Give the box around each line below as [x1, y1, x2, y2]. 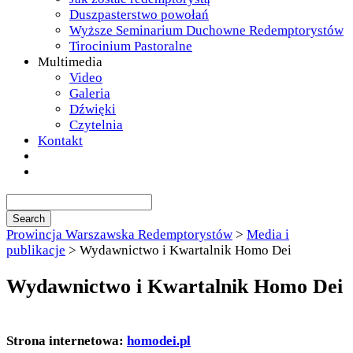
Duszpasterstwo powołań [69, 7, 209, 23]
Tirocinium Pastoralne [69, 39, 192, 54]
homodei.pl [127, 333, 191, 348]
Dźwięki [69, 102, 116, 117]
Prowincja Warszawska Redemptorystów [6, 227, 232, 243]
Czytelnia [69, 117, 123, 133]
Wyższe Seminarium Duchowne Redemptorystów [69, 23, 344, 39]
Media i [247, 227, 289, 243]
